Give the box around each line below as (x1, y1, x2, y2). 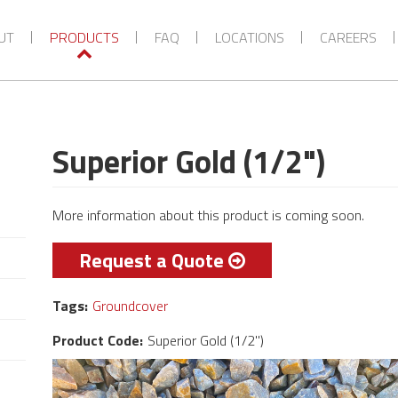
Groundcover (92, 295, 168, 316)
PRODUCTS (49, 27, 119, 48)
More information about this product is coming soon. (52, 204, 364, 226)
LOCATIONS (214, 27, 284, 48)
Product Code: (52, 330, 143, 351)
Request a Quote (79, 245, 224, 275)
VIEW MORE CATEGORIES (100, 9, 282, 35)
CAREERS (319, 27, 377, 48)
